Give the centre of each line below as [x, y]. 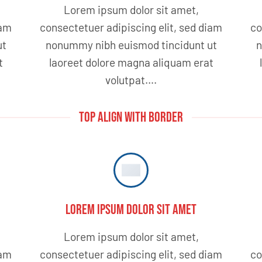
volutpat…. [131, 80]
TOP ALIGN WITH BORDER [131, 117]
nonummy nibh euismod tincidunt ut [131, 44]
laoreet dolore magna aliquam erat [131, 62]
